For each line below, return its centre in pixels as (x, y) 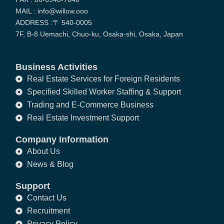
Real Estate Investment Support (83, 118)
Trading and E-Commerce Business (90, 105)
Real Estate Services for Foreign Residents (103, 79)
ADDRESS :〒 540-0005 (54, 22)
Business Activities (57, 67)
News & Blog (50, 164)
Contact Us (46, 198)
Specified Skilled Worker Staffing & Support (104, 92)
